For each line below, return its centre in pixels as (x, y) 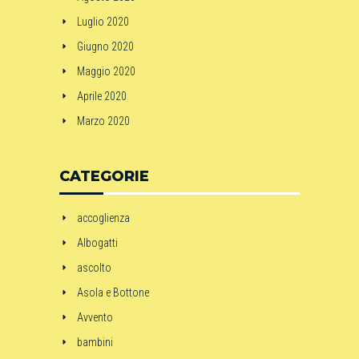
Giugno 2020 (105, 46)
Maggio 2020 (106, 71)
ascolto (94, 268)
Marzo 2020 (103, 121)
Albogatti (97, 243)
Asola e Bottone (113, 292)
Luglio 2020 (103, 22)
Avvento (95, 317)
